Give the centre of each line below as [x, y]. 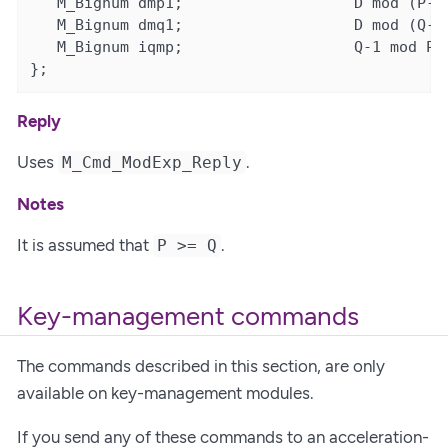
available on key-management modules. [165, 392]
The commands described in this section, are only [201, 365]
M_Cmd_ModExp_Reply [152, 163]
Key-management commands [188, 316]
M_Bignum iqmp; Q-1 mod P [233, 47]
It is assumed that [85, 245]
